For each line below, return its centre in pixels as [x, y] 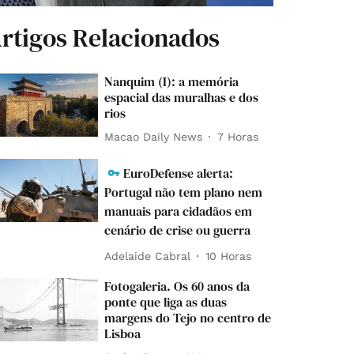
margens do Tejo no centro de [188, 318]
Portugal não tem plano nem [184, 192]
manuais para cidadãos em [179, 211]
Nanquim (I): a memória [172, 82]
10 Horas [229, 256]
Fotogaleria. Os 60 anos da [177, 286]
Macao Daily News [154, 136]
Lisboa [123, 334]
